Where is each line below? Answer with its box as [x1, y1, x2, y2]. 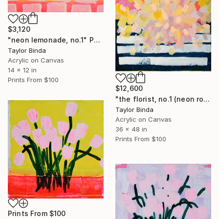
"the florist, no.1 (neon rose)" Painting [203, 94, 210, 103]
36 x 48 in [115, 125, 147, 133]
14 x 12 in [8, 66, 37, 74]
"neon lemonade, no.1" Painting [93, 36, 100, 44]
